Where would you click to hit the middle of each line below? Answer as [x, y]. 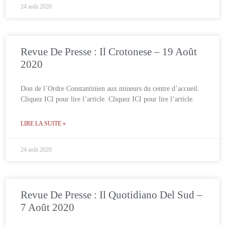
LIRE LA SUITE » [43, 123]
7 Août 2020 [48, 207]
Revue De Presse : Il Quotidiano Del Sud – [112, 195]
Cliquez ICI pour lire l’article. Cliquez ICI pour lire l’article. [108, 99]
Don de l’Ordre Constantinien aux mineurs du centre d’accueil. [110, 88]
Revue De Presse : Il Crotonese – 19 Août [109, 51]
